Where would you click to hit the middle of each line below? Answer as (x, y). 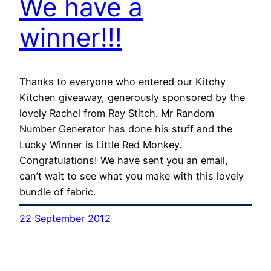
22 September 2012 (65, 219)
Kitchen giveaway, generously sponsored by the (132, 98)
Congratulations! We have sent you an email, (124, 161)
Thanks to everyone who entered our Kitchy (122, 82)
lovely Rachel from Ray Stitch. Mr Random (117, 113)
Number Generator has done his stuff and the (126, 129)
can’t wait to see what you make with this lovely (132, 176)
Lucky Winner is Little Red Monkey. (100, 145)
